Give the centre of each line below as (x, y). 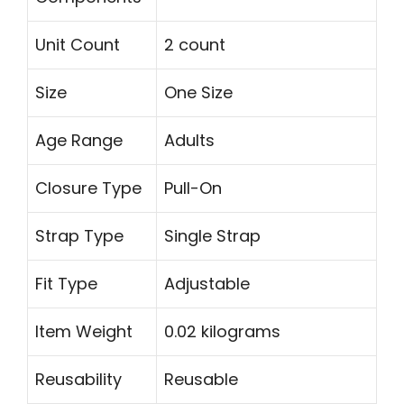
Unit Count (78, 45)
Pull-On (193, 188)
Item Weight (84, 332)
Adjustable (207, 284)
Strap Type (79, 236)
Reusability (78, 380)
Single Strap (212, 236)
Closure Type (88, 188)
